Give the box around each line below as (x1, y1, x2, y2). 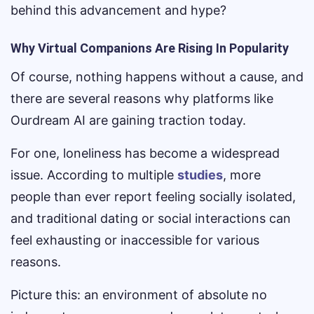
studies (177, 168, 223, 182)
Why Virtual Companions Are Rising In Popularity (11, 41, 289, 55)
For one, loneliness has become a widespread (11, 146, 280, 161)
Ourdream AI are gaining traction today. (11, 113, 246, 128)
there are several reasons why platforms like (11, 91, 273, 106)
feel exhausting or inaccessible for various (11, 233, 259, 247)
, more (223, 168, 261, 182)
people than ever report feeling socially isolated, (11, 189, 296, 204)
